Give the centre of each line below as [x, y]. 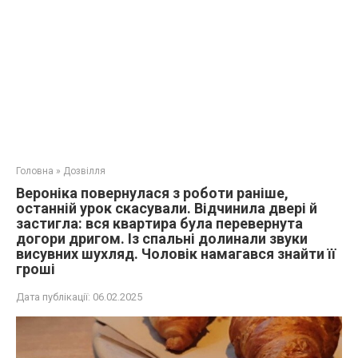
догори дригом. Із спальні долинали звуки [162, 239]
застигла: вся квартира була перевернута [159, 223]
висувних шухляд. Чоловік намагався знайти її [176, 254]
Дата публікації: [53, 297]
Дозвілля [84, 171]
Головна [35, 171]
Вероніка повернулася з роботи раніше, [152, 193]
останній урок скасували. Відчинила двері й [167, 208]
